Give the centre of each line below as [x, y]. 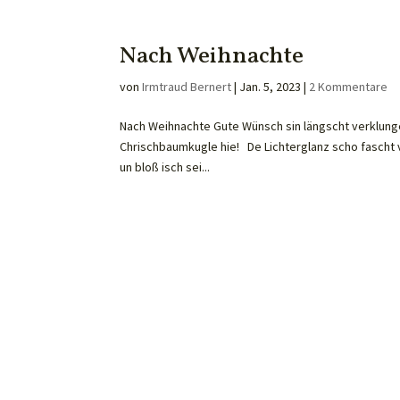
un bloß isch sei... [165, 167]
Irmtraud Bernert [187, 87]
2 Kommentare [349, 87]
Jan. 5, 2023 [271, 87]
